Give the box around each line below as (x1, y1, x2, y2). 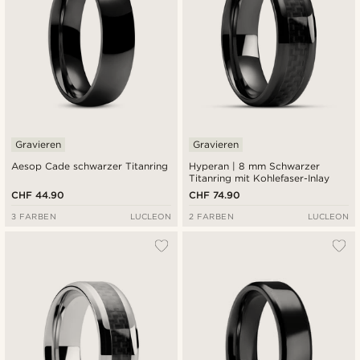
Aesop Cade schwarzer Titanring (11, 160, 169, 173)
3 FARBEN (11, 211, 57, 222)
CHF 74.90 (189, 189, 241, 202)
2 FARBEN (189, 211, 235, 222)
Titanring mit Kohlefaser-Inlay (189, 172, 330, 185)
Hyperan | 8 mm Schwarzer (189, 160, 321, 173)
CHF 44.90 (11, 189, 65, 202)
